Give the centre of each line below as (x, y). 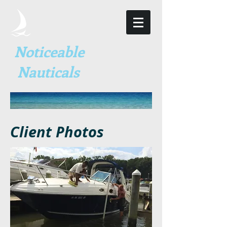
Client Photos (57, 132)
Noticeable (49, 51)
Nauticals (45, 72)
